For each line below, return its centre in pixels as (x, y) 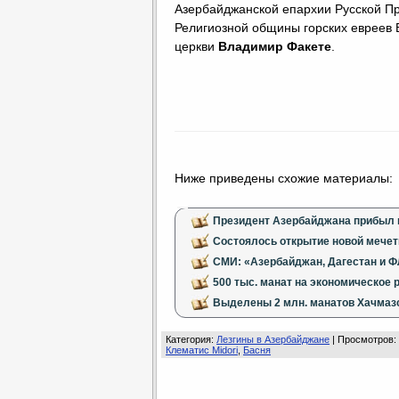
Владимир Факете (275, 46)
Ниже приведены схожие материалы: (284, 178)
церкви (196, 46)
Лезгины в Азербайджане (273, 339)
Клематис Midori (202, 350)
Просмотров (366, 339)
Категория (188, 339)
